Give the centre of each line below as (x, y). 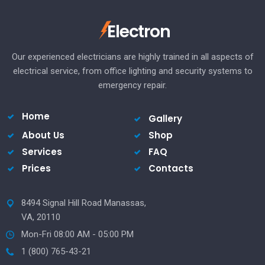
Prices (36, 168)
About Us (43, 135)
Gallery (165, 119)
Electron (139, 32)
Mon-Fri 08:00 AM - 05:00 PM (77, 234)
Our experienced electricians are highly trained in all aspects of (132, 57)
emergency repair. (132, 85)
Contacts (171, 168)
